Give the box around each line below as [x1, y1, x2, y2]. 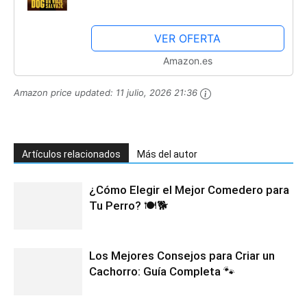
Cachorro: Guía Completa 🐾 [89, 264, 235, 278]
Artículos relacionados [22, 148, 121, 160]
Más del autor [137, 148, 197, 160]
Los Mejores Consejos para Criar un [89, 248, 275, 262]
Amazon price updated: [14, 87, 116, 99]
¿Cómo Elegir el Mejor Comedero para [89, 182, 289, 197]
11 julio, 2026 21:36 [116, 87, 197, 99]
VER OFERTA [154, 32, 221, 46]
